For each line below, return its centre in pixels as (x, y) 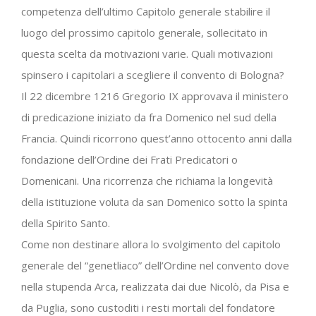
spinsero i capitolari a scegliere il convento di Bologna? (153, 74)
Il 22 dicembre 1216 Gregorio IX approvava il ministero (155, 96)
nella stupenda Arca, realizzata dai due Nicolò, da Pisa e (155, 286)
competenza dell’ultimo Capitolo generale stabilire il (146, 11)
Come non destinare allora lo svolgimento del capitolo (151, 244)
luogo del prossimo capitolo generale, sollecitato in (144, 32)
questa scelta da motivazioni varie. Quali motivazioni (147, 53)
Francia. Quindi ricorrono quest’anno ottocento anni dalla (157, 138)
